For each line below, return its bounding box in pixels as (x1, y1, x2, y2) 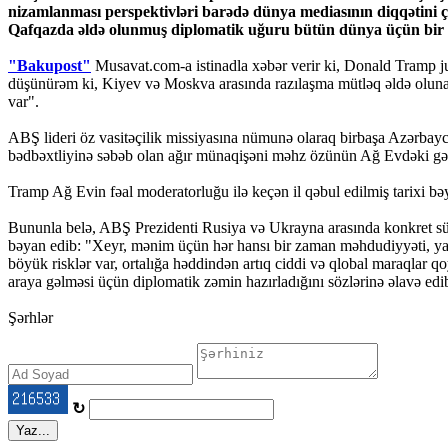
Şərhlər (8, 308, 53, 326)
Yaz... (16, 422, 50, 438)
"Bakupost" (8, 56, 91, 74)
